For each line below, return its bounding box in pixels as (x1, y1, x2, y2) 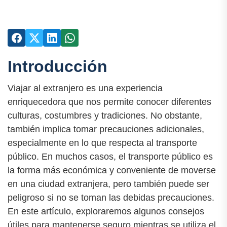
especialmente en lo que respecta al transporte (8, 138, 197, 148)
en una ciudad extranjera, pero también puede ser (8, 179, 209, 190)
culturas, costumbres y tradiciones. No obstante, (8, 110, 202, 121)
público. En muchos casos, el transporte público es (8, 152, 213, 162)
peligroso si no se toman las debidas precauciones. (8, 193, 214, 203)
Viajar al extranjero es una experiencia (8, 83, 163, 94)
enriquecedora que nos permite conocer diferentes (8, 97, 211, 107)
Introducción (8, 57, 107, 75)
